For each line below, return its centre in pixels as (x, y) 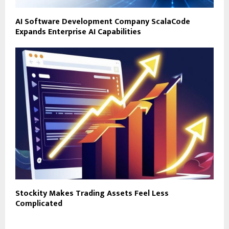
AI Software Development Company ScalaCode (103, 21)
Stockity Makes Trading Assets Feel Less (92, 194)
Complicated (39, 204)
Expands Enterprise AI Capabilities (78, 32)
